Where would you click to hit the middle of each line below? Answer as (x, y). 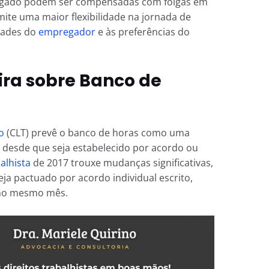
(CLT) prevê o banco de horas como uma (97, 132)
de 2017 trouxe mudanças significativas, (122, 162)
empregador (67, 32)
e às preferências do (142, 32)
